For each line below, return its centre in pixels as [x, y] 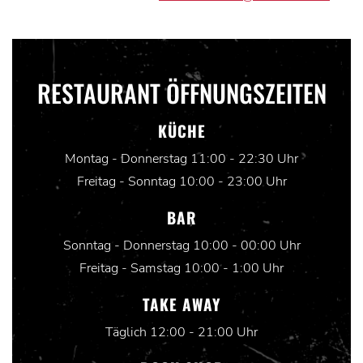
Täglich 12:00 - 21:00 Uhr [181, 333]
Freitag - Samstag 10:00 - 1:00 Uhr [181, 269]
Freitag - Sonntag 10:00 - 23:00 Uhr [181, 182]
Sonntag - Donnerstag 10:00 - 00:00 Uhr [181, 246]
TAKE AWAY [181, 305]
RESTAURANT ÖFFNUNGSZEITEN [181, 93]
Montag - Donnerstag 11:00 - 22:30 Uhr [181, 159]
